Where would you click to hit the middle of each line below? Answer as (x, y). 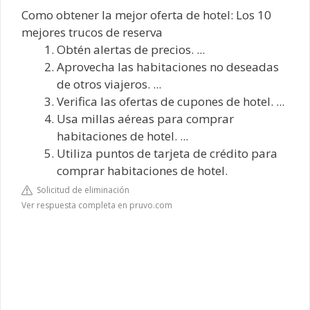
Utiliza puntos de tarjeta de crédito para (167, 153)
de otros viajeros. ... (109, 84)
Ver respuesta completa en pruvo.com (97, 206)
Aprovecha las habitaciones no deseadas (168, 66)
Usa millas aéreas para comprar (145, 118)
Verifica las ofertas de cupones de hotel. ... (171, 101)
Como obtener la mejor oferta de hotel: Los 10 (146, 15)
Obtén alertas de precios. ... (131, 49)
